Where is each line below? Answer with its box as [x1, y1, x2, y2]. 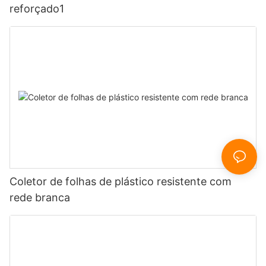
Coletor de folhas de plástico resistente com [9, 175, 232, 188]
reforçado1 [9, 2, 64, 15]
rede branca [9, 191, 70, 204]
